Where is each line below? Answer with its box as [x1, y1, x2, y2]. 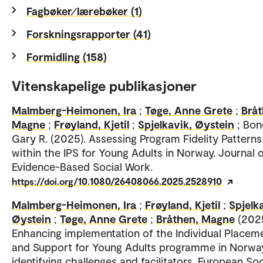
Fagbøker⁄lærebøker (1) [26, 4, 142, 18]
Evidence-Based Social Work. [12, 159, 153, 173]
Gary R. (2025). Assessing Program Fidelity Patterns [12, 131, 262, 145]
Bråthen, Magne [156, 211, 235, 225]
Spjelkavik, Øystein [138, 117, 234, 131]
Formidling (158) [26, 49, 107, 63]
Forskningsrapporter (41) [26, 26, 151, 41]
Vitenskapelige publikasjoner [12, 76, 197, 94]
